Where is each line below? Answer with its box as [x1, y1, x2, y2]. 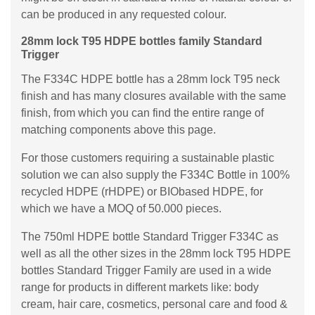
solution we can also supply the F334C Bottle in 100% [21, 169, 290, 181]
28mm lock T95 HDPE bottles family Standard [21, 35, 262, 47]
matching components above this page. [21, 124, 216, 136]
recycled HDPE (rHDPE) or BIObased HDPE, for [21, 186, 263, 198]
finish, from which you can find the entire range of [21, 107, 264, 119]
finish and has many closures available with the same [21, 90, 286, 102]
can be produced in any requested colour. [21, 8, 226, 20]
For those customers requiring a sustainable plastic [21, 152, 274, 164]
